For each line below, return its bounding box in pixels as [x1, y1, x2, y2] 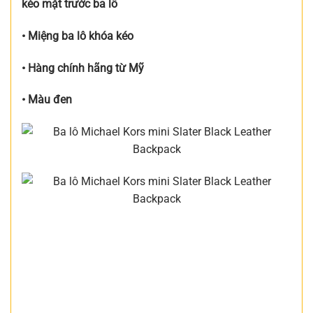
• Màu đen [22, 93, 72, 107]
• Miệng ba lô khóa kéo [22, 29, 133, 43]
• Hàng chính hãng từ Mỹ [22, 61, 144, 75]
